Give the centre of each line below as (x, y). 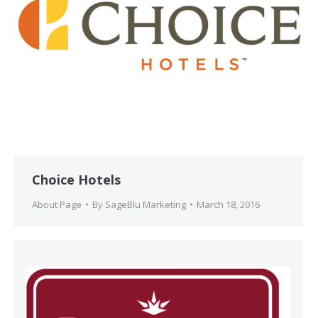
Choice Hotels (76, 179)
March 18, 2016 (228, 204)
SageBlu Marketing (146, 204)
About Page (57, 204)
